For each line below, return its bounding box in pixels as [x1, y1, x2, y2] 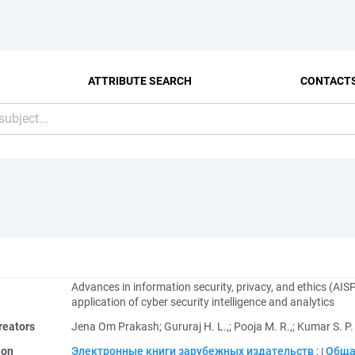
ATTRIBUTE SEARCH [88, 74, 193, 87]
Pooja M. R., [234, 320, 292, 333]
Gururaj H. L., [164, 320, 229, 333]
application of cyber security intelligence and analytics [71, 296, 334, 308]
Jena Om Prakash [71, 320, 159, 333]
